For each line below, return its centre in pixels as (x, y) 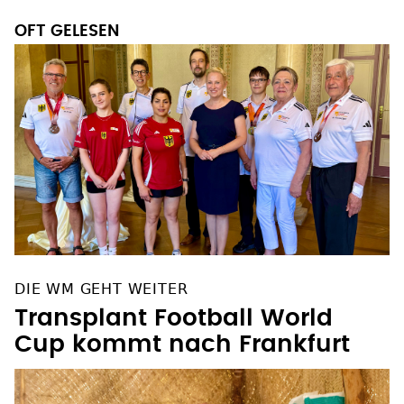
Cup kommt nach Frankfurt (182, 344)
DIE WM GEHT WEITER (101, 289)
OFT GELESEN (67, 31)
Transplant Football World (174, 318)
